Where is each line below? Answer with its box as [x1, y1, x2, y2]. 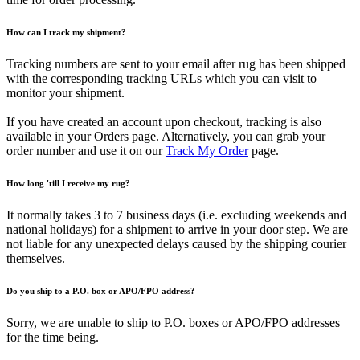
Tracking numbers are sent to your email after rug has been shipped [6, 56, 346, 71]
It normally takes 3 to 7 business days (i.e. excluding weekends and [6, 207, 346, 222]
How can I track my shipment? [6, 27, 126, 37]
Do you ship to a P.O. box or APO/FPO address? [6, 285, 195, 296]
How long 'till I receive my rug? [6, 178, 130, 188]
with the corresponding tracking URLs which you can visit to [6, 71, 317, 85]
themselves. [6, 251, 65, 265]
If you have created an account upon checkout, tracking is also [6, 114, 321, 129]
